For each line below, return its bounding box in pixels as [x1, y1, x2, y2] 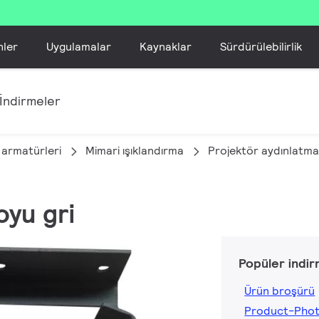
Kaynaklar [140, 38, 192, 54]
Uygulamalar [46, 38, 112, 54]
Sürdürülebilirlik [220, 38, 303, 54]
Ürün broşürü [244, 283, 315, 299]
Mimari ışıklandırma [85, 143, 184, 158]
